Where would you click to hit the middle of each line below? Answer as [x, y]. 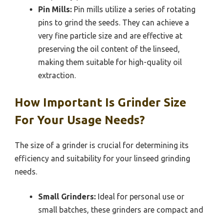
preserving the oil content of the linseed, [109, 49]
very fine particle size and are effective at [110, 35]
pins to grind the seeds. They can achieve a [114, 22]
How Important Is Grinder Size [100, 102]
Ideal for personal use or [140, 196]
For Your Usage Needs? [80, 120]
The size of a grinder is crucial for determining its [102, 145]
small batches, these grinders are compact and [121, 209]
